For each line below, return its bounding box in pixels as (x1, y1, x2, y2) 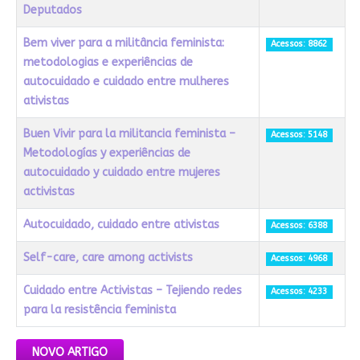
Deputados (22, 3, 82, 18)
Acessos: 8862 (271, 39, 328, 50)
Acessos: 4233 (271, 286, 328, 297)
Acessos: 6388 (271, 220, 328, 231)
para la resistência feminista (22, 303, 176, 317)
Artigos (14, 329, 54, 343)
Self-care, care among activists (22, 251, 193, 265)
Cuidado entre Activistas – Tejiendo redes (22, 284, 242, 298)
